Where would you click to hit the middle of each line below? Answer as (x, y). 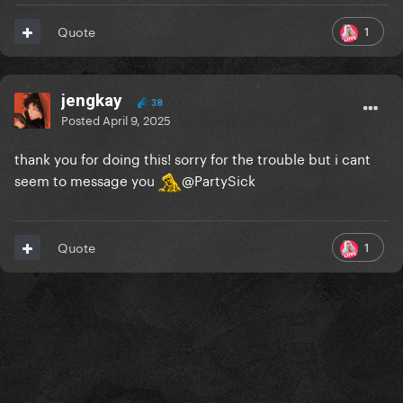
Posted (82, 119)
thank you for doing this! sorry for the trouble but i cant (193, 158)
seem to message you (86, 179)
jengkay (92, 101)
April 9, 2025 (137, 119)
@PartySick (219, 179)
